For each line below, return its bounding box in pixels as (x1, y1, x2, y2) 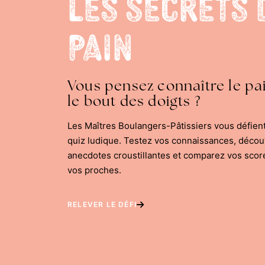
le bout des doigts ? (67, 92, 201, 110)
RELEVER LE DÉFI (67, 200, 137, 209)
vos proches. (67, 164, 121, 176)
